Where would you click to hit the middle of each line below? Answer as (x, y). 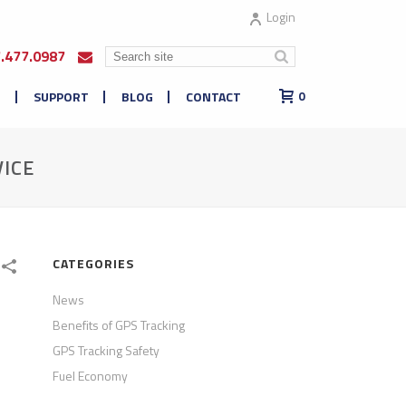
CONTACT (213, 97)
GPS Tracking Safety (106, 350)
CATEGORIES (94, 263)
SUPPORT (61, 97)
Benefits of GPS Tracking (119, 325)
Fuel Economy (91, 376)
